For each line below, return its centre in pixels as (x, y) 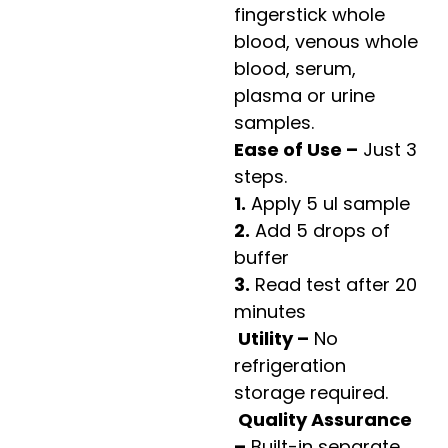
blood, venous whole (326, 41)
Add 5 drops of (320, 230)
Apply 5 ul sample (328, 203)
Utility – (271, 338)
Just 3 (387, 149)
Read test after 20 (333, 284)
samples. (274, 122)
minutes (270, 311)
